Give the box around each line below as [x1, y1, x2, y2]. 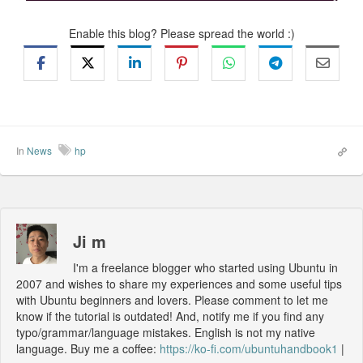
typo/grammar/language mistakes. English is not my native [16, 324, 315, 341]
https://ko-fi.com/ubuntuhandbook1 [160, 340, 338, 357]
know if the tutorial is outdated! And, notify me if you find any [16, 308, 324, 325]
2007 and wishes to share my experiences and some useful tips [16, 275, 342, 293]
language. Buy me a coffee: [16, 340, 160, 357]
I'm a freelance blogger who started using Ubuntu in [73, 259, 338, 276]
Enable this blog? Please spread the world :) [68, 25, 295, 42]
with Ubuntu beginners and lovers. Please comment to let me [16, 292, 328, 309]
